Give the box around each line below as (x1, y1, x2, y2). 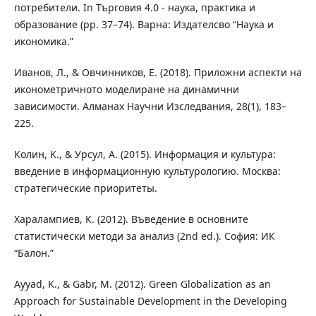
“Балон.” (13, 246, 54, 260)
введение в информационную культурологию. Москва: (13, 164, 281, 178)
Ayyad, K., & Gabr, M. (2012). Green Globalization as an (13, 277, 271, 291)
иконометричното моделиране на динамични (13, 83, 239, 97)
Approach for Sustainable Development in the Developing (13, 294, 287, 308)
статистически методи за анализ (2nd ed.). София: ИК (13, 229, 275, 243)
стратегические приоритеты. (13, 181, 157, 195)
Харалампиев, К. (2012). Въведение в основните (13, 212, 248, 226)
